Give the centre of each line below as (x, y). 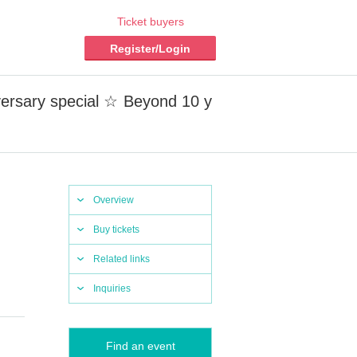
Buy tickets (116, 229)
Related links (122, 259)
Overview (114, 200)
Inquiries (112, 288)
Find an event (140, 346)
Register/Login (150, 49)
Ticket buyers (150, 22)
